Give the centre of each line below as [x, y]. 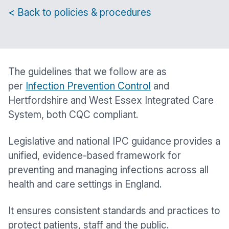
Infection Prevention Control [88, 86]
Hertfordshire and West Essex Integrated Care [111, 100]
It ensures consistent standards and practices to [114, 211]
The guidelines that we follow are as [87, 72]
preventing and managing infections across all [108, 170]
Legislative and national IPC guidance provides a [114, 141]
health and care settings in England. [85, 184]
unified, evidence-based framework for [95, 156]
